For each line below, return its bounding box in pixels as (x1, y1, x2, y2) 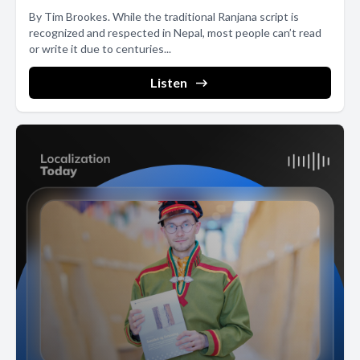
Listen (150, 74, 187, 90)
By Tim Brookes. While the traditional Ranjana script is (29, 9, 299, 23)
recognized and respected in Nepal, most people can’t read (29, 25, 321, 39)
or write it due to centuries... (29, 41, 171, 55)
